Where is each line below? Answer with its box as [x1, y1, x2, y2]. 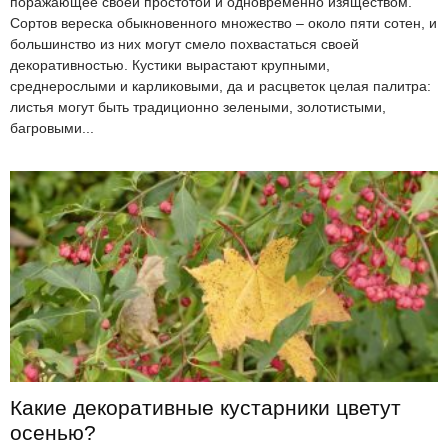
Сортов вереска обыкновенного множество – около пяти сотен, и [10, 14, 437, 31]
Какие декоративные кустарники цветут [10, 396, 401, 420]
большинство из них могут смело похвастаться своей [10, 35, 359, 52]
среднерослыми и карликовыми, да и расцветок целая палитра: [10, 77, 431, 94]
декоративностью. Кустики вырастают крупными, [10, 56, 330, 73]
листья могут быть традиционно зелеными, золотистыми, [10, 98, 386, 115]
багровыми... [10, 119, 94, 136]
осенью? [10, 421, 96, 445]
